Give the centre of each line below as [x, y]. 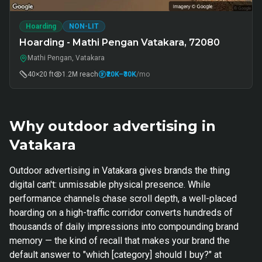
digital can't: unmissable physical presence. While [110, 185]
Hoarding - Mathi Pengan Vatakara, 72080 [120, 42]
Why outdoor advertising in [113, 126]
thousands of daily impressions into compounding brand [124, 227]
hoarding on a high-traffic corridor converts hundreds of [121, 213]
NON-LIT [84, 26]
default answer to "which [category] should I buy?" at [116, 255]
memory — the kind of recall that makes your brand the [120, 241]
